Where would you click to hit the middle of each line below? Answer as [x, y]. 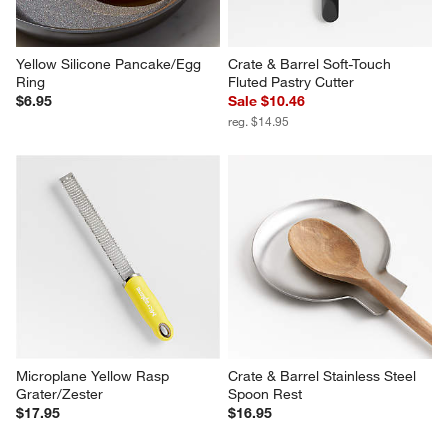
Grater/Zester [60, 393]
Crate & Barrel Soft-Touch [311, 63]
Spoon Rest [265, 393]
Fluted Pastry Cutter [291, 81]
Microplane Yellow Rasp [95, 375]
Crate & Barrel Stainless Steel [324, 375]
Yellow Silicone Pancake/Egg [111, 63]
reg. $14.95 [258, 120]
